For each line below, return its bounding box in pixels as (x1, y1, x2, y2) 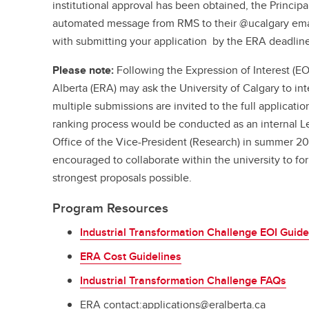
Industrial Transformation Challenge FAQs (80, 272, 287, 288)
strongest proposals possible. (52, 170, 192, 186)
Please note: (52, 62, 114, 79)
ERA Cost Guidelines (80, 248, 182, 264)
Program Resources (52, 198, 169, 218)
